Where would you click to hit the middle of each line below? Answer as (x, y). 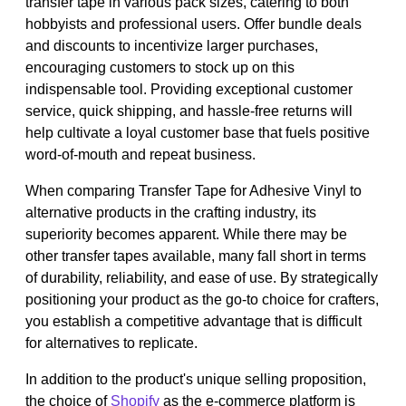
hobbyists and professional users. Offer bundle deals (193, 24)
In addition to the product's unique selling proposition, (196, 379)
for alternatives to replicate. (111, 343)
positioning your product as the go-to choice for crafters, (202, 299)
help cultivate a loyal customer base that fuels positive (198, 132)
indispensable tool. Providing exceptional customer (189, 89)
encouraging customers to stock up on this (160, 67)
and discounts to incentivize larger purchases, (172, 45)
